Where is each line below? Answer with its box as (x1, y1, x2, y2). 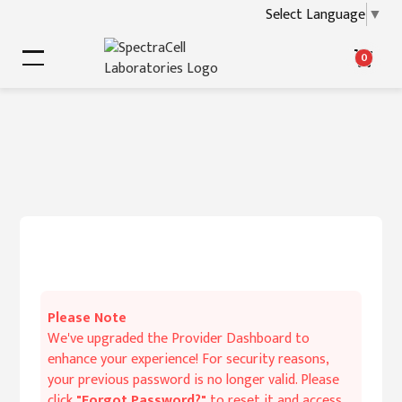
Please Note (47, 306, 127, 330)
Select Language (265, 2, 365, 26)
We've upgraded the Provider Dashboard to (47, 327, 310, 351)
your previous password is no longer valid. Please (47, 368, 339, 392)
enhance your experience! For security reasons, (47, 347, 328, 371)
